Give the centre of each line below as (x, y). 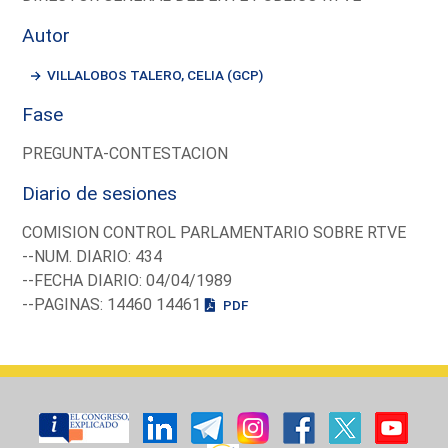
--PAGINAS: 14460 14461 (114, 304)
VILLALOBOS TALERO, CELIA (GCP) (155, 74)
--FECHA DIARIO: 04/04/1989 (127, 280)
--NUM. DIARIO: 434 (92, 256)
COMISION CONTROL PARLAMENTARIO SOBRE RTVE (214, 232)
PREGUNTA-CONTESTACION (125, 153)
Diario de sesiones (100, 193)
